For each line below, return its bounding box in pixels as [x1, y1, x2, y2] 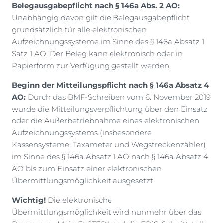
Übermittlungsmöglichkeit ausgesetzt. [12, 175, 155, 185]
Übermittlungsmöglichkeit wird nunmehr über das [12, 207, 201, 217]
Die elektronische [46, 195, 112, 205]
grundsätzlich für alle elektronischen [12, 24, 147, 34]
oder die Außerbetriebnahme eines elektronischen [12, 115, 199, 125]
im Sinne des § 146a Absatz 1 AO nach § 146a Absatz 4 [12, 151, 208, 161]
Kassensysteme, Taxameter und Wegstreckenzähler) [12, 139, 206, 149]
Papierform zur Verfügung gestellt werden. [12, 60, 171, 70]
